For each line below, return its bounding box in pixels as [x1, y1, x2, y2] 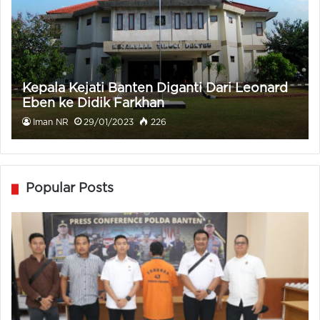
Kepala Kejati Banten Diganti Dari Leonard [22, 83, 289, 95]
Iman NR [33, 119, 69, 127]
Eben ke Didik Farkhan [22, 98, 165, 110]
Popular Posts [26, 183, 114, 195]
